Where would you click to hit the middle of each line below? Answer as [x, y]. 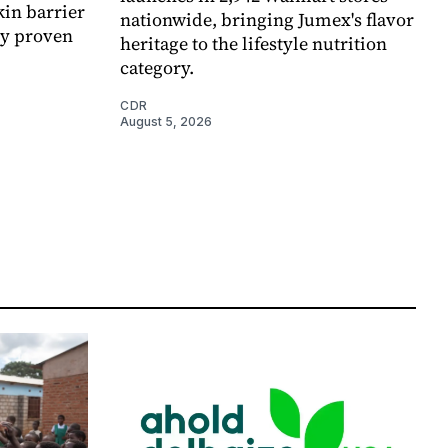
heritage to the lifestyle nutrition [253, 44]
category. [157, 68]
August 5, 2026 [166, 122]
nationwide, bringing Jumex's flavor [267, 20]
